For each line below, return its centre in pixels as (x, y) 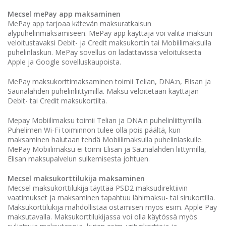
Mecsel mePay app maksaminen (64, 14)
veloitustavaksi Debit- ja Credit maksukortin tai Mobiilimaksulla (109, 43)
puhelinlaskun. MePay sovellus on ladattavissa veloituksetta (104, 52)
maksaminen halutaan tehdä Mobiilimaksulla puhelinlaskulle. (105, 139)
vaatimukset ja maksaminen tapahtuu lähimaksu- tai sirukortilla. (111, 197)
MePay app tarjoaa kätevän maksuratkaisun (79, 23)
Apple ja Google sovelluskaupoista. (64, 62)
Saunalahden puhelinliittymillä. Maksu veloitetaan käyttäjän (103, 91)
